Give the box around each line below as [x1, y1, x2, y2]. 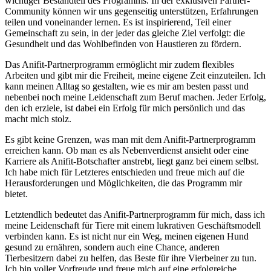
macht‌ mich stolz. [5, 114, 71, 125]
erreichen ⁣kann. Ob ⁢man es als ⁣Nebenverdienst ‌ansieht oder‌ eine [5, 145, 249, 156]
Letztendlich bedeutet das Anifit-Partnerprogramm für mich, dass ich [5, 209, 265, 220]
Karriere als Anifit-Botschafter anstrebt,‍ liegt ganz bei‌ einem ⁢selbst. [5, 156, 259, 167]
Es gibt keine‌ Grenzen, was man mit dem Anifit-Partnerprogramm [5, 134, 255, 145]
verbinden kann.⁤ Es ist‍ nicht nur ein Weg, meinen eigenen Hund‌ [5, 231, 249, 242]
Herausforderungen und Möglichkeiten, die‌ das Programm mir [5, 178, 242, 189]
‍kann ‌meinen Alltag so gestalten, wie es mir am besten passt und [5, 81, 249, 92]
